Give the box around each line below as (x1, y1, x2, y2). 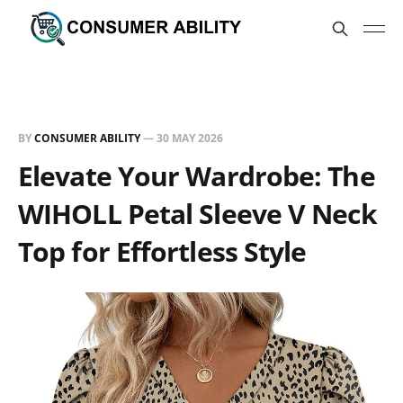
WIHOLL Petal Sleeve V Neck (18, 195, 377, 232)
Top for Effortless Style (18, 233, 307, 270)
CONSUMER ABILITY (34, 130, 140, 146)
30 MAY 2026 (157, 130, 223, 146)
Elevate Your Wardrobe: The (18, 157, 375, 194)
